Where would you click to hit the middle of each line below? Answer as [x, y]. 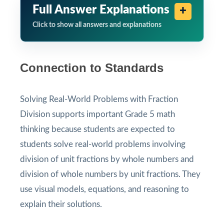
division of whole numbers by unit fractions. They [110, 174]
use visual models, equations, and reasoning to [104, 189]
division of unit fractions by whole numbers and [107, 159]
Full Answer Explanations [101, 10]
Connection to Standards [92, 67]
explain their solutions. [61, 204]
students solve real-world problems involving [103, 144]
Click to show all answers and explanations [97, 25]
